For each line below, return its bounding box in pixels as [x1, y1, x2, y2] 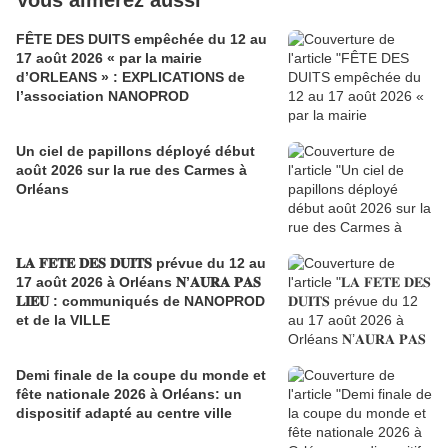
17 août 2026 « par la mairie [16, 50, 202, 67]
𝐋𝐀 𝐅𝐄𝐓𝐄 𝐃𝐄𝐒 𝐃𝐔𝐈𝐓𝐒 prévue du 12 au [16, 255, 266, 272]
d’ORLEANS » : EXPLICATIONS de [16, 69, 113, 86]
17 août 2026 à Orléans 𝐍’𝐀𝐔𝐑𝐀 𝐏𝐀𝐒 [16, 274, 261, 291]
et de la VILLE [16, 312, 110, 329]
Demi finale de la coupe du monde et [16, 367, 266, 384]
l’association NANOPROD [16, 88, 189, 105]
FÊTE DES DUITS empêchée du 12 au [16, 31, 267, 48]
